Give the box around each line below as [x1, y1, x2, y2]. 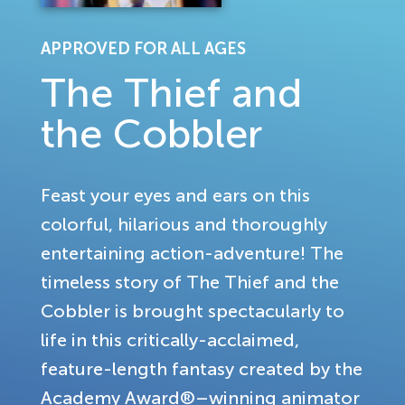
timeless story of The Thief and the [41, 271, 339, 292]
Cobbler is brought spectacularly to [41, 300, 344, 321]
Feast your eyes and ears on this [41, 184, 310, 205]
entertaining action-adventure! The [41, 242, 344, 263]
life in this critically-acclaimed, [41, 329, 299, 350]
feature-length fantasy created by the [41, 358, 363, 379]
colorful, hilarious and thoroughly [41, 213, 327, 234]
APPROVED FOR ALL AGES [41, 39, 246, 58]
